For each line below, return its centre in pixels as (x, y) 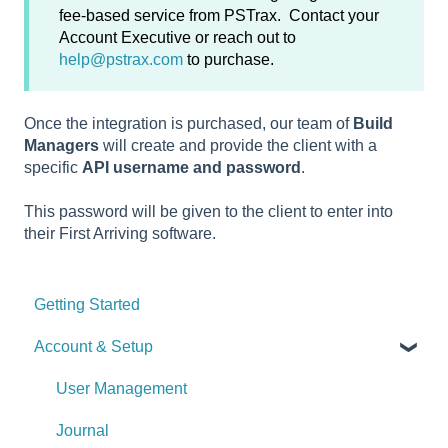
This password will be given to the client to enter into (208, 212)
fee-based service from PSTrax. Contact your (219, 15)
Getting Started (87, 304)
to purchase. (230, 59)
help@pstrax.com (123, 59)
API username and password (191, 167)
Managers (61, 145)
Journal (82, 430)
